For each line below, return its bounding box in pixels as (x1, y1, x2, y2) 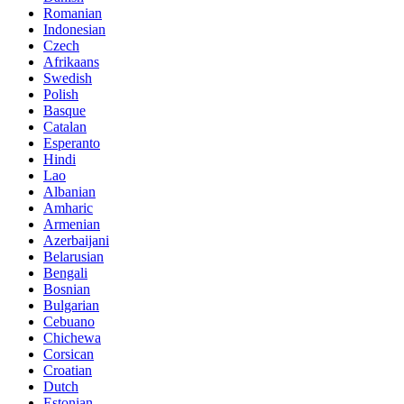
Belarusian (43, 248, 104, 264)
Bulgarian (43, 297, 99, 313)
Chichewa (43, 329, 101, 345)
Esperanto (43, 134, 100, 151)
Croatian (43, 362, 92, 378)
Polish (43, 86, 78, 102)
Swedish (43, 69, 92, 86)
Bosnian (43, 280, 90, 297)
